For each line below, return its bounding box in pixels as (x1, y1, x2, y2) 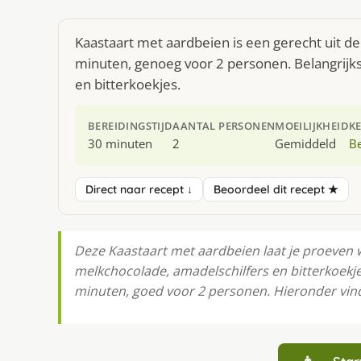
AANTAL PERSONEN (172, 118, 276, 133)
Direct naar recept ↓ (85, 181, 193, 197)
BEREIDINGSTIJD (88, 118, 173, 133)
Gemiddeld (275, 135, 337, 151)
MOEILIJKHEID (275, 118, 350, 133)
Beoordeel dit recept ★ (214, 181, 338, 197)
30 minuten (88, 135, 152, 151)
